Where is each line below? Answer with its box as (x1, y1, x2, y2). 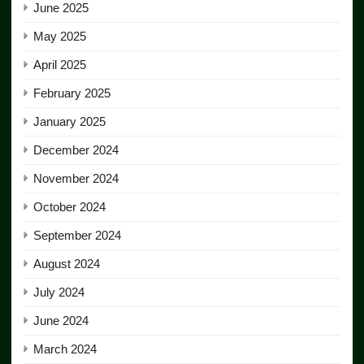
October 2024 (33, 200, 106, 214)
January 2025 (33, 115, 106, 129)
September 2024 (33, 228, 121, 243)
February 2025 (33, 86, 110, 101)
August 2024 (33, 257, 100, 271)
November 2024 (33, 171, 119, 186)
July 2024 (33, 285, 84, 300)
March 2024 (33, 342, 97, 357)
